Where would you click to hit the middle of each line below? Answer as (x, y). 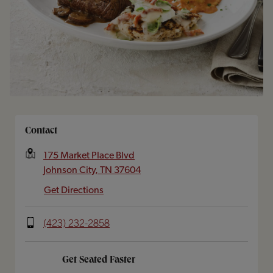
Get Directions (74, 190)
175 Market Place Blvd (89, 155)
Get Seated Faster (98, 261)
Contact (41, 131)
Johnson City (69, 170)
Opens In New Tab (63, 119)
